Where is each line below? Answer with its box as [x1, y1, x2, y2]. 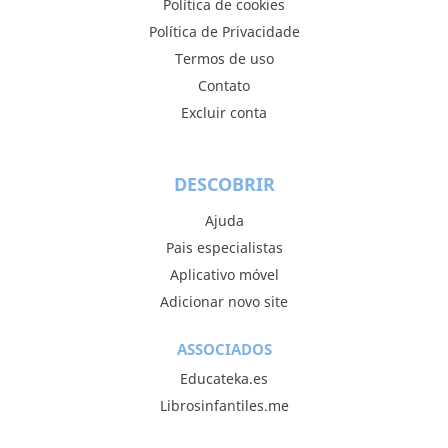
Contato [198, 76, 250, 95]
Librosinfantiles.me [159, 396, 289, 415]
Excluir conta [181, 103, 267, 122]
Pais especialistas [165, 238, 283, 257]
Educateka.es [180, 369, 268, 388]
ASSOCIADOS [176, 339, 272, 359]
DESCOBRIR [173, 172, 275, 196]
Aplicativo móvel [169, 265, 279, 284]
